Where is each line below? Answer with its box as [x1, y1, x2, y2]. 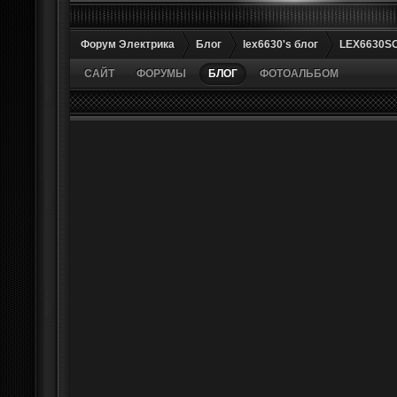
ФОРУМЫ [136, 67, 186, 80]
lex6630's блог [243, 38, 318, 51]
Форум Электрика [81, 38, 175, 51]
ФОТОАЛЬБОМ [260, 67, 339, 80]
